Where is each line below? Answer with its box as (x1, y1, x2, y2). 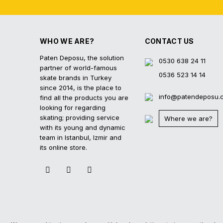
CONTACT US (144, 37, 194, 45)
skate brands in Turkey (40, 74, 111, 82)
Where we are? (164, 114, 213, 122)
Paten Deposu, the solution (40, 54, 124, 62)
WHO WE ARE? (40, 37, 95, 45)
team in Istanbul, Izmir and (40, 133, 121, 141)
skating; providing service (40, 113, 119, 121)
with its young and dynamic (40, 123, 125, 131)
